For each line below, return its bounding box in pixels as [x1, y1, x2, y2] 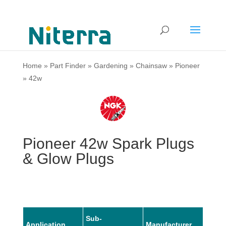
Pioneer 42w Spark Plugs [22, 135, 194, 152]
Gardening [93, 62, 128, 70]
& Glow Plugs [22, 150, 114, 167]
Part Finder [49, 62, 86, 70]
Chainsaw [135, 62, 167, 70]
